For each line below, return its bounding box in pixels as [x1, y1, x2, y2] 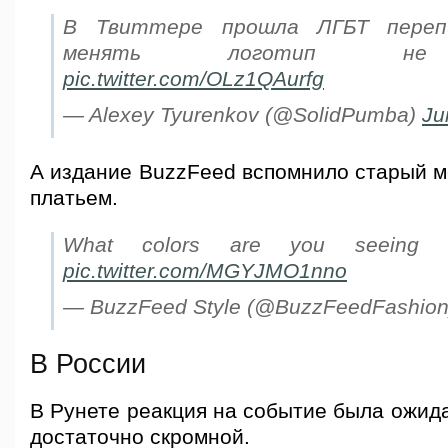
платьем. [30, 186, 118, 210]
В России [30, 349, 146, 379]
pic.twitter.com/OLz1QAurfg [63, 67, 324, 91]
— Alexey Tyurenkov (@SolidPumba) [63, 103, 422, 127]
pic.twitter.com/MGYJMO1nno [63, 259, 347, 283]
